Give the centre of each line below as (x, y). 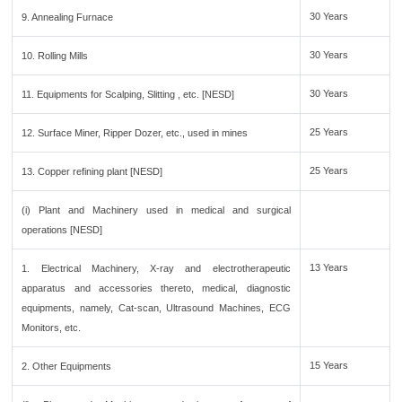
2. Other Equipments (67, 366)
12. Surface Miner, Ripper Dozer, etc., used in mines (135, 133)
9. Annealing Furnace (68, 17)
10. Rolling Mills (55, 56)
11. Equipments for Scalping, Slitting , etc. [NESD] (128, 94)
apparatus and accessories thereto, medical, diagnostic (156, 288)
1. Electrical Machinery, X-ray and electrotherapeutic (156, 268)
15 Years (329, 365)
